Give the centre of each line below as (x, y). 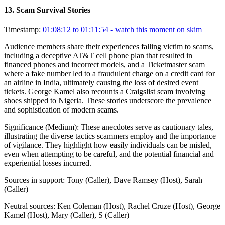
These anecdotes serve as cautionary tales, (147, 127)
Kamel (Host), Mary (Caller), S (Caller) (67, 215)
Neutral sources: (30, 206)
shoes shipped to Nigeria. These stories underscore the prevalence (108, 101)
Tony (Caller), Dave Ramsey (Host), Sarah (135, 180)
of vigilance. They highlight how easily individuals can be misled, (108, 145)
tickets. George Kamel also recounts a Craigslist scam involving (105, 92)
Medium (61, 127)
